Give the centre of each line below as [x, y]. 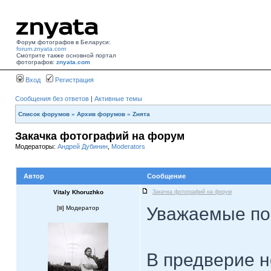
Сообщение [166, 176]
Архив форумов [101, 114]
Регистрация [73, 80]
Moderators [128, 146]
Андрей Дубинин [83, 146]
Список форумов [44, 114]
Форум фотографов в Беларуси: [64, 42]
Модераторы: [36, 146]
